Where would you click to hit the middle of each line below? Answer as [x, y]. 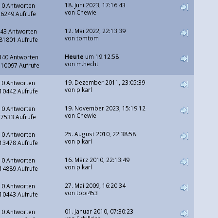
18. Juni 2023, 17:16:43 [95, 5]
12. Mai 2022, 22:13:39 [95, 31]
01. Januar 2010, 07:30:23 [99, 211]
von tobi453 [81, 193]
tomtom [87, 38]
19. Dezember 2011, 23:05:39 [105, 82]
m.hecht [87, 64]
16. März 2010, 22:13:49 [97, 160]
